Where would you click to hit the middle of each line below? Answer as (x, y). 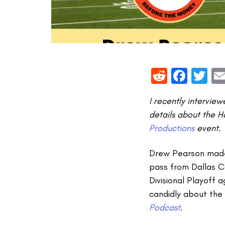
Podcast (165, 208)
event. (208, 128)
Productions (172, 128)
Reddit (189, 76)
